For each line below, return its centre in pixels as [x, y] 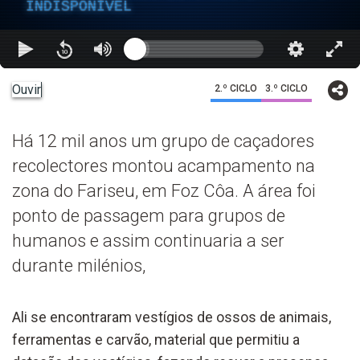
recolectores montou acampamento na [164, 166]
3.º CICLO [286, 88]
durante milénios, [79, 265]
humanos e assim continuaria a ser [148, 240]
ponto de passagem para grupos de [149, 215]
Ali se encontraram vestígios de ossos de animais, [172, 317]
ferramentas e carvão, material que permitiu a [156, 339]
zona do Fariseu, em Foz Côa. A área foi [164, 190]
